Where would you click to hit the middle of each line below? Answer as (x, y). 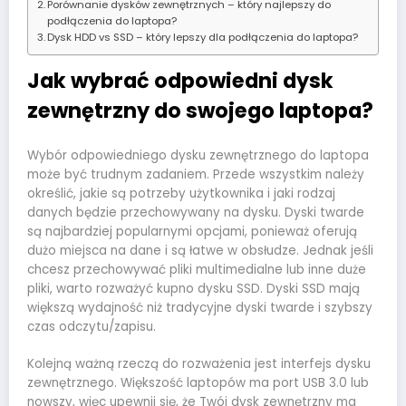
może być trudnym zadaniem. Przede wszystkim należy (196, 175)
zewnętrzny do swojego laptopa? (200, 110)
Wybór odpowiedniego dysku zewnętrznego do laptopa (198, 156)
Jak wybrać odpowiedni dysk (180, 80)
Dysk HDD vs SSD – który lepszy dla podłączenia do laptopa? (203, 37)
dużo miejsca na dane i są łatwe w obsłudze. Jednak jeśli (200, 251)
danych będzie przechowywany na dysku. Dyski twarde (196, 213)
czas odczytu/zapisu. (92, 327)
